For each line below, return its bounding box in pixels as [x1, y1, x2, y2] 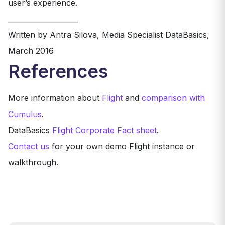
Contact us [8, 141, 49, 151]
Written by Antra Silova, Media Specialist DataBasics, [8, 29, 209, 40]
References [8, 60, 108, 82]
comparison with [142, 92, 205, 103]
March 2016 [8, 45, 54, 56]
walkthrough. [8, 157, 58, 167]
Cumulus [8, 108, 42, 119]
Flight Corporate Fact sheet [52, 125, 157, 135]
